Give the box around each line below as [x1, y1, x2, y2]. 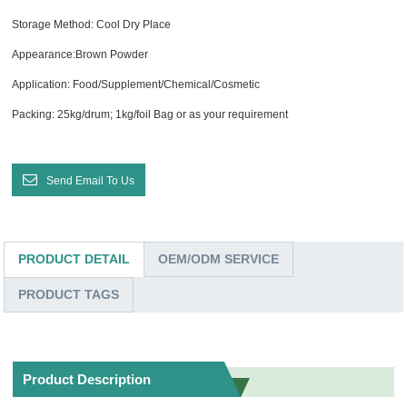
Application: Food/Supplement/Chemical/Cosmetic [12, 77, 261, 91]
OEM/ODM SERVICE [158, 251, 280, 266]
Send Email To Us [46, 174, 135, 187]
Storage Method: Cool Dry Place [12, 17, 172, 31]
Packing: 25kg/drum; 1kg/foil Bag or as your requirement [12, 107, 289, 121]
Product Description [23, 371, 152, 387]
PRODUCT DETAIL [18, 251, 131, 266]
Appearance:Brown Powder [12, 47, 149, 61]
